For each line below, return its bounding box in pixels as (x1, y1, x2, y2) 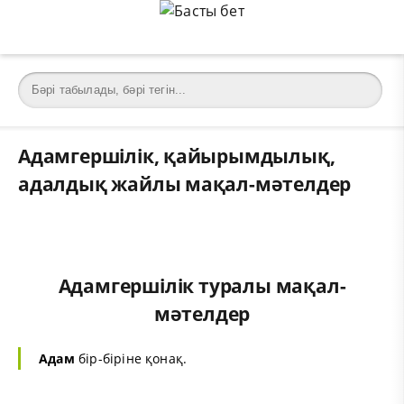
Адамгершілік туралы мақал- (58, 273, 346, 299)
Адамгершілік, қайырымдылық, (18, 142, 335, 169)
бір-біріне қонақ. (74, 350, 188, 368)
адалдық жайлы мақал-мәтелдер (18, 170, 352, 197)
